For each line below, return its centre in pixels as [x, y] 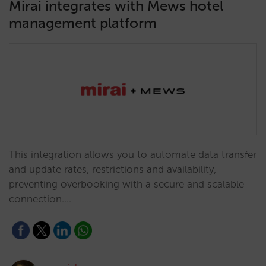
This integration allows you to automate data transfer [133, 154]
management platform [83, 23]
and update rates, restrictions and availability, [113, 169]
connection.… [40, 199]
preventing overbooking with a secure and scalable [126, 184]
